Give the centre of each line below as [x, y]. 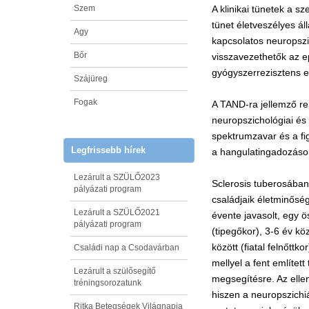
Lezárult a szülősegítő [115, 271]
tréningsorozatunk [108, 282]
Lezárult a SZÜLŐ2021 [117, 212]
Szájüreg [91, 78]
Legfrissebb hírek [108, 150]
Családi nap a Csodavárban [127, 247]
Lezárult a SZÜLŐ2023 [117, 177]
